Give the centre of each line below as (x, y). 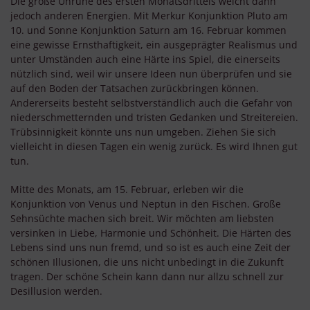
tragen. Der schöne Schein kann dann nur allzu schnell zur (147, 277)
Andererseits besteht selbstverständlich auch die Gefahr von (152, 103)
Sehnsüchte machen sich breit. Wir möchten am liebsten (142, 219)
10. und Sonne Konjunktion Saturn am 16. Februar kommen (148, 30)
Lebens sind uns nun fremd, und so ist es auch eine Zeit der (151, 248)
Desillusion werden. (56, 291)
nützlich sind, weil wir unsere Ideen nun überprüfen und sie (151, 74)
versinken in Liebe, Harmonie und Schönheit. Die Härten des (151, 233)
